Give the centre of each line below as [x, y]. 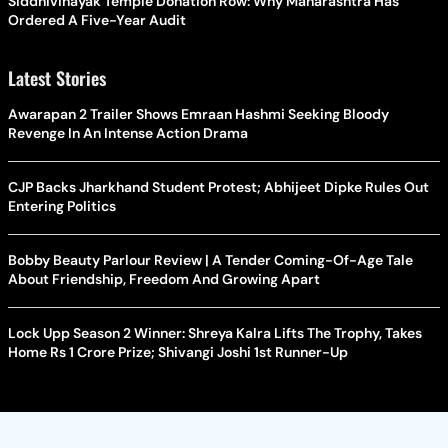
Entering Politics [62, 206]
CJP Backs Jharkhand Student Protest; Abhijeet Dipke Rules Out [218, 187]
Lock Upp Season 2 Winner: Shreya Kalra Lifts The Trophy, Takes [215, 333]
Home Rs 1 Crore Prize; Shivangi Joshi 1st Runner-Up [178, 352]
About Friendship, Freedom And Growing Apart [164, 279]
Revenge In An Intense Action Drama [128, 133]
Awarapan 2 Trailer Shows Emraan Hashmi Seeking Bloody [198, 114]
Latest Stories [57, 78]
